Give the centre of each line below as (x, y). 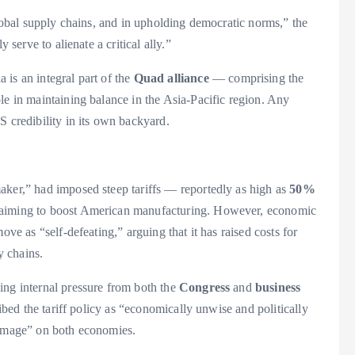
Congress (204, 288)
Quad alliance (171, 78)
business (278, 288)
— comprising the (256, 78)
